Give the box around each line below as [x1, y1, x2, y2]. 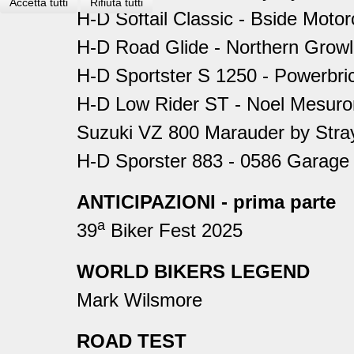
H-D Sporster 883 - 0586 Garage [77, 150, 349, 172]
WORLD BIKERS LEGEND [77, 261, 310, 283]
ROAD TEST [77, 330, 186, 352]
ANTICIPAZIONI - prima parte [77, 191, 336, 213]
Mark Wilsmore [77, 289, 202, 311]
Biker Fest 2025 [105, 220, 243, 242]
